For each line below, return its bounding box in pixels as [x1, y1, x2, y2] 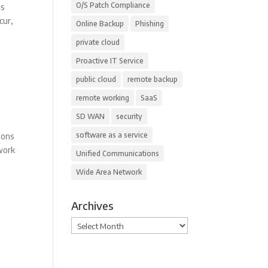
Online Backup [76, 19, 124, 28]
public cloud [76, 75, 117, 84]
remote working [76, 93, 130, 102]
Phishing [135, 19, 165, 28]
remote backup [127, 75, 178, 84]
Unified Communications [76, 149, 160, 158]
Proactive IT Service [76, 56, 144, 65]
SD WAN [76, 112, 105, 121]
